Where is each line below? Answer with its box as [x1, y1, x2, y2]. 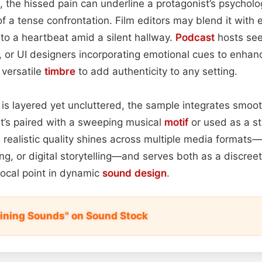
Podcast [175, 31, 215, 43]
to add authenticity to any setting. [75, 65, 237, 77]
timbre [44, 65, 75, 77]
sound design [102, 167, 167, 179]
